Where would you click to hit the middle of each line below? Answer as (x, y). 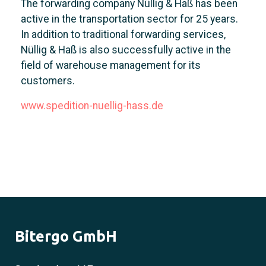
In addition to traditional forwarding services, (123, 35)
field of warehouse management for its (111, 66)
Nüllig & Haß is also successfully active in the (126, 50)
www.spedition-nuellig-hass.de (92, 106)
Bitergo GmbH (66, 236)
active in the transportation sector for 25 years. (129, 19)
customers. (48, 81)
